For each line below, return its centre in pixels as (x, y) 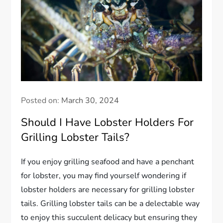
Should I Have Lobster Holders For (108, 123)
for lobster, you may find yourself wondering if (104, 176)
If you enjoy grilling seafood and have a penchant (108, 162)
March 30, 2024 (90, 101)
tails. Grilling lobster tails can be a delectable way (111, 204)
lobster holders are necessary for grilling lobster (108, 190)
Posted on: (41, 101)
